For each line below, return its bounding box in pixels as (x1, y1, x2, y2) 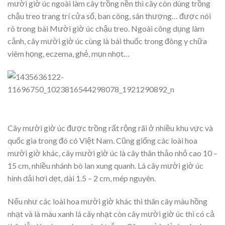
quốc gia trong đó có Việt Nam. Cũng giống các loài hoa (8, 136, 197, 146)
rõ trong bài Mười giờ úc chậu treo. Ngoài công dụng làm (8, 23, 204, 33)
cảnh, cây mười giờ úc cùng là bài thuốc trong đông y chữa (8, 36, 207, 46)
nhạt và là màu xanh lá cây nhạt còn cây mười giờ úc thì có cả (8, 209, 214, 219)
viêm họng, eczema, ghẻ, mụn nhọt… (8, 48, 130, 58)
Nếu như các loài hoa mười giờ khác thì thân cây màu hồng (8, 196, 207, 206)
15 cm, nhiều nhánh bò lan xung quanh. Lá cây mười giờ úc (8, 161, 203, 171)
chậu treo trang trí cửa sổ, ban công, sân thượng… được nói (8, 11, 211, 21)
